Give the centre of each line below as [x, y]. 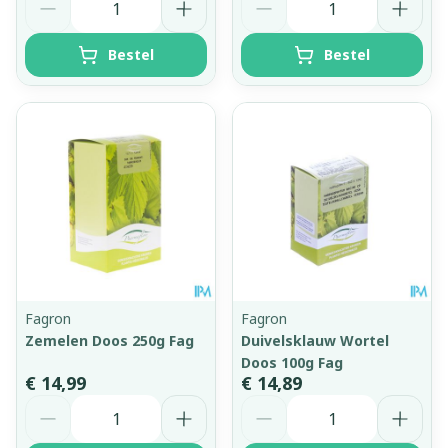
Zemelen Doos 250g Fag [109, 340]
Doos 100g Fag [292, 362]
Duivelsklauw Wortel [315, 340]
